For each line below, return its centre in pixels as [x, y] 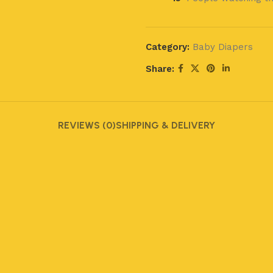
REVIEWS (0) [87, 125]
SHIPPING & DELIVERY [165, 125]
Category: [168, 47]
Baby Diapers [223, 47]
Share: [160, 69]
